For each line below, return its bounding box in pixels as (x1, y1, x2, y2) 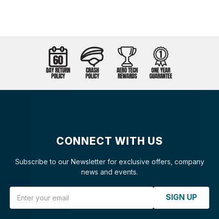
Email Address (9, 187, 54, 196)
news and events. (81, 167, 138, 176)
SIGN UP (166, 193, 197, 202)
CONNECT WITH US (56, 135, 163, 148)
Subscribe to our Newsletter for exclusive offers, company (15, 157, 204, 166)
